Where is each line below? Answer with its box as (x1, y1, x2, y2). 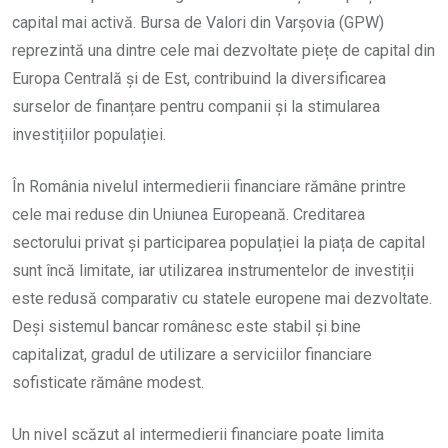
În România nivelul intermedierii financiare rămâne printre (12, 176, 406, 196)
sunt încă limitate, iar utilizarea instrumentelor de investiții (12, 260, 414, 280)
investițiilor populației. (12, 124, 166, 144)
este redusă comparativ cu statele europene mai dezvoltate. (12, 288, 432, 308)
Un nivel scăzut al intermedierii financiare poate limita (12, 424, 384, 444)
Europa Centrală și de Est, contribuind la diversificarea (12, 68, 386, 88)
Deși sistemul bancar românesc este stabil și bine (12, 316, 361, 336)
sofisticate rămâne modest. (12, 372, 204, 392)
